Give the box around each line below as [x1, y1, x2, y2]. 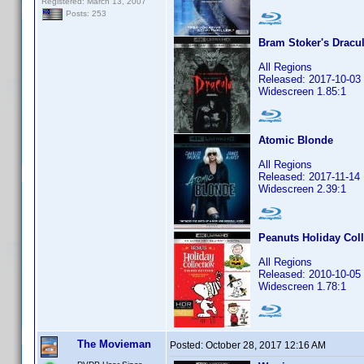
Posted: [170, 340, 206, 351]
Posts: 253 [63, 9, 106, 19]
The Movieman [77, 338, 151, 350]
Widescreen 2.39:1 [258, 183, 346, 195]
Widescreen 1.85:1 [258, 85, 346, 97]
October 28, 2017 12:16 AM [206, 340, 326, 351]
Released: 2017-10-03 [258, 73, 361, 85]
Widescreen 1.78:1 [258, 280, 346, 292]
